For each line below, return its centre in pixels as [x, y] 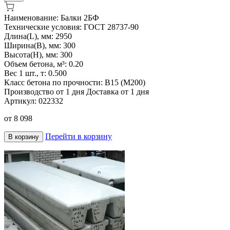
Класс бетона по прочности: [54, 82]
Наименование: [31, 17]
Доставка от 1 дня [118, 91]
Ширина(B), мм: [34, 45]
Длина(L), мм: [30, 36]
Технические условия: [44, 27]
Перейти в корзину [79, 136]
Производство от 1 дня [44, 91]
